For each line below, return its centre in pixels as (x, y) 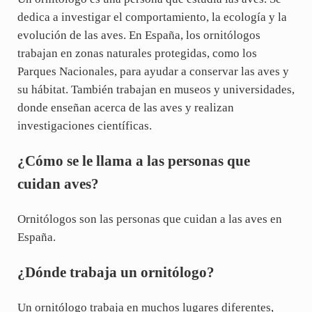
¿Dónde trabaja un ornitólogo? (116, 273)
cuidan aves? (58, 184)
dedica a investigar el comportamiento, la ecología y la (152, 17)
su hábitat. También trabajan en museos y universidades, (156, 89)
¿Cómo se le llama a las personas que (133, 161)
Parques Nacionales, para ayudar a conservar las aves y (153, 71)
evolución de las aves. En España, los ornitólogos (139, 35)
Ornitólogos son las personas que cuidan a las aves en (149, 219)
